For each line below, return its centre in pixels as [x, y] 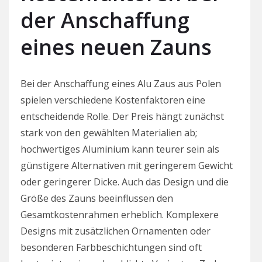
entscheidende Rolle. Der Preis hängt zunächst [122, 116]
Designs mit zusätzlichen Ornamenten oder [116, 231]
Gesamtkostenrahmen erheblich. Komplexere [120, 214]
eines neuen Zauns [116, 47]
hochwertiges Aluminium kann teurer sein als [120, 149]
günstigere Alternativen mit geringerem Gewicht [127, 165]
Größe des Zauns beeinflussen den [97, 198]
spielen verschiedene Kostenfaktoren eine [113, 100]
